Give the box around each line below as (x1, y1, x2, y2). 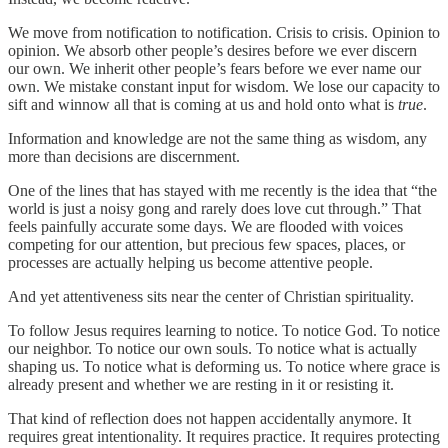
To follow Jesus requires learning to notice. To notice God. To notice (8, 321, 440, 339)
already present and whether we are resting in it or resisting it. (8, 375, 394, 393)
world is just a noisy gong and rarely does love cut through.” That (8, 199, 421, 217)
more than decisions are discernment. (8, 147, 240, 165)
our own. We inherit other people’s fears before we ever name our (8, 59, 421, 77)
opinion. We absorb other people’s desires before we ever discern (8, 41, 417, 59)
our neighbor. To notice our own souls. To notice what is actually (8, 339, 417, 357)
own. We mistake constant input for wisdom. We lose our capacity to (8, 77, 440, 95)
